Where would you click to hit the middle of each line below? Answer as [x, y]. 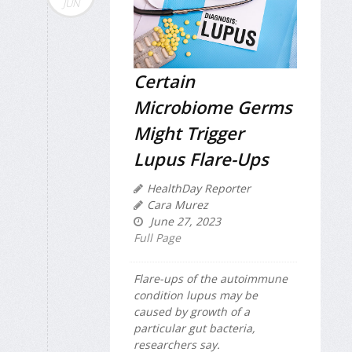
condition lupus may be [196, 295]
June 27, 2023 [184, 222]
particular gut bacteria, [194, 328]
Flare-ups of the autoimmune [211, 279]
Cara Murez [178, 205]
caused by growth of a [192, 312]
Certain [164, 81]
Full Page [157, 238]
